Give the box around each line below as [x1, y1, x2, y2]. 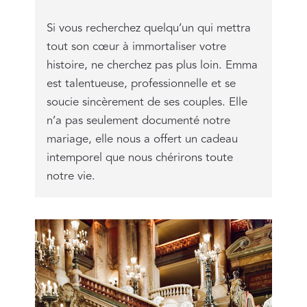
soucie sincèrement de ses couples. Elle [46, 93, 247, 111]
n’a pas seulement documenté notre [46, 111, 230, 130]
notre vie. [46, 167, 95, 185]
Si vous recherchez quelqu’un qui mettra [46, 19, 251, 37]
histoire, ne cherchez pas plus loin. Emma [46, 56, 258, 74]
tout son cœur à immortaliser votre [46, 37, 226, 56]
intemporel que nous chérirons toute [46, 148, 233, 167]
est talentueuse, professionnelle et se [46, 74, 236, 93]
